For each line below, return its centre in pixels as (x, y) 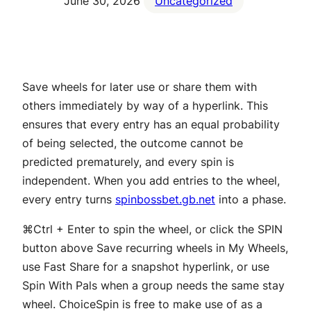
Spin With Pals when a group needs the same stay (153, 286)
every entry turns (69, 200)
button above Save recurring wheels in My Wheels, (155, 248)
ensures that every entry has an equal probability (151, 125)
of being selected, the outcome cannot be (133, 143)
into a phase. (251, 200)
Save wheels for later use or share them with (140, 87)
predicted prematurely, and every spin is (128, 162)
